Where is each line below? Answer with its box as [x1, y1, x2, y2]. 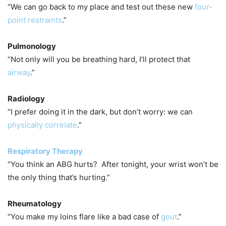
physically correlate [8, 120, 77, 130]
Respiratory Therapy [8, 146, 83, 156]
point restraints [8, 15, 62, 25]
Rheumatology [8, 198, 62, 208]
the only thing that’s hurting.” [8, 172, 110, 182]
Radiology [8, 93, 45, 103]
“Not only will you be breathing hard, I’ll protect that [8, 54, 190, 64]
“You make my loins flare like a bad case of [8, 211, 161, 221]
